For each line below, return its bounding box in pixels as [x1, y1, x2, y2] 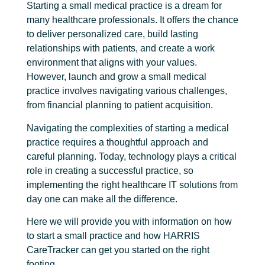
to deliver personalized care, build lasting [27, 29, 198, 40]
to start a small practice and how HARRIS [27, 230, 200, 241]
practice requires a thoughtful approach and [27, 137, 208, 147]
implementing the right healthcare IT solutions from [27, 179, 238, 190]
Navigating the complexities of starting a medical [27, 122, 229, 133]
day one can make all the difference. [27, 193, 180, 204]
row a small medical [123, 72, 206, 82]
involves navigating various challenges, [60, 86, 227, 96]
